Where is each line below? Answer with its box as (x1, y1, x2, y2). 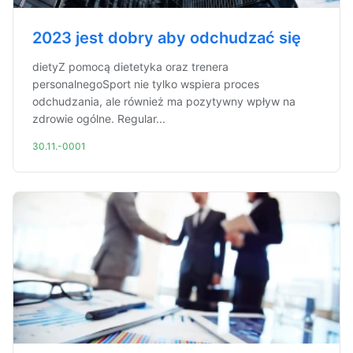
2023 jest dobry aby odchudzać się (32, 28, 301, 47)
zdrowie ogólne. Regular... (32, 112, 165, 125)
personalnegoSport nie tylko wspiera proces (32, 77, 259, 91)
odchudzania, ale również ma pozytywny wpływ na (32, 95, 295, 108)
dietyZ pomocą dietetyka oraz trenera (32, 60, 229, 73)
